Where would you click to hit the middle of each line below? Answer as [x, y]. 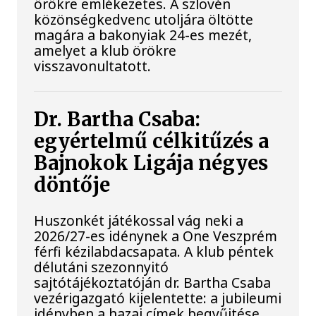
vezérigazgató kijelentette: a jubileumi [158, 298]
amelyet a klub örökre [105, 50]
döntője [72, 185]
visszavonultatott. [93, 66]
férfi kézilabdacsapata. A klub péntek [154, 251]
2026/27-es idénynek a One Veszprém [156, 236]
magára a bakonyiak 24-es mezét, [143, 35]
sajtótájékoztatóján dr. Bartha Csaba [153, 282]
